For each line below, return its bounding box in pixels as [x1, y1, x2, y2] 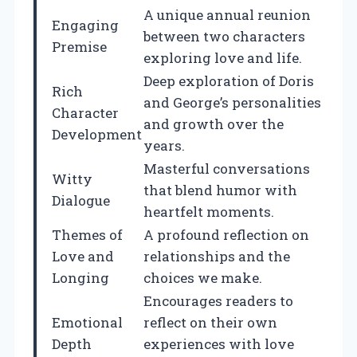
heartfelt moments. [143, 202, 274, 221]
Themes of [52, 225, 123, 244]
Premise [52, 37, 107, 56]
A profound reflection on [143, 225, 309, 244]
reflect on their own [143, 312, 277, 331]
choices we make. [143, 268, 262, 287]
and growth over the [143, 114, 284, 133]
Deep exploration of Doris [143, 71, 314, 90]
